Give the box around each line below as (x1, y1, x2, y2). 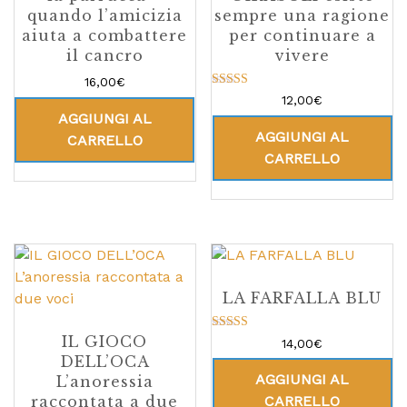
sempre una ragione (214, 5, 391, 25)
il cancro (65, 45, 144, 65)
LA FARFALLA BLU (223, 289, 382, 307)
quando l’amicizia (26, 5, 183, 25)
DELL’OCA (59, 352, 150, 371)
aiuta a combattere (22, 25, 188, 45)
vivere (274, 45, 330, 65)
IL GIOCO (62, 333, 148, 351)
